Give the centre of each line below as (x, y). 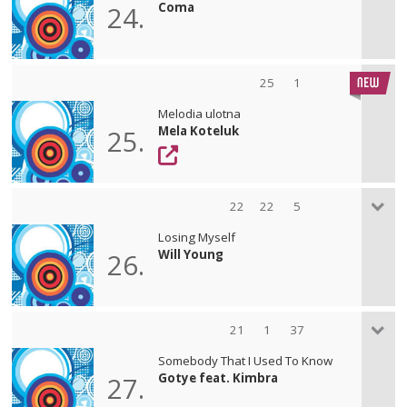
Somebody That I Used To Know (246, 360)
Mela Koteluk (199, 130)
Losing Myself (197, 237)
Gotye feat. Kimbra (218, 377)
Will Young (191, 254)
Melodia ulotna (200, 113)
